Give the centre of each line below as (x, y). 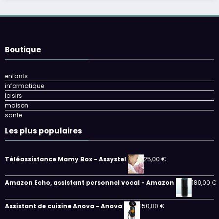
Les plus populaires (44, 131)
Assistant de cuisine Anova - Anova (64, 206)
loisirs (13, 95)
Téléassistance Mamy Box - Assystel (66, 159)
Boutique (23, 49)
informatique (24, 86)
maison (17, 105)
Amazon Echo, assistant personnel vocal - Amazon (89, 182)
